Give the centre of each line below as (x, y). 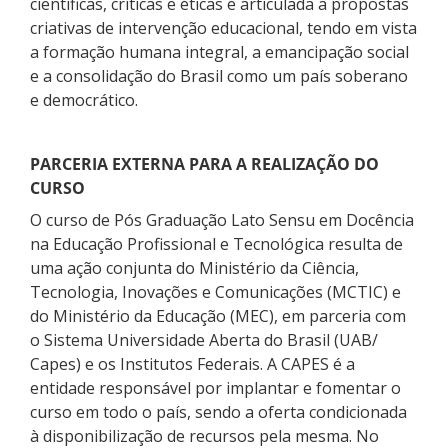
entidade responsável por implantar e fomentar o (215, 387)
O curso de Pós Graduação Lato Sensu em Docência (222, 219)
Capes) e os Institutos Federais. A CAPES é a (192, 363)
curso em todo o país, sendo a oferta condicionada (218, 411)
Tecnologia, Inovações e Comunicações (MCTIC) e (215, 291)
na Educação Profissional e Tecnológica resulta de (216, 243)
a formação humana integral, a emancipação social (219, 51)
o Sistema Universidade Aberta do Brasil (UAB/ (204, 339)
